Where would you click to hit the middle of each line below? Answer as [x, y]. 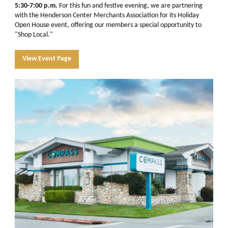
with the [27, 16]
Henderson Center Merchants [82, 16]
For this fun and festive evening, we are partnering [130, 6]
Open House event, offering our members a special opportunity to [108, 25]
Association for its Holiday [162, 16]
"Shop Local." [34, 35]
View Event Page [47, 59]
